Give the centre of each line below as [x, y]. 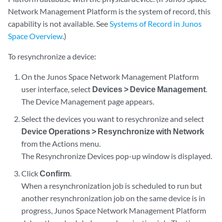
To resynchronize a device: [52, 56]
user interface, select [57, 89]
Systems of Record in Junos [156, 24]
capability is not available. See [59, 24]
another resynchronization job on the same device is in [113, 198]
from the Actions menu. [61, 143]
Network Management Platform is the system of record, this [109, 11]
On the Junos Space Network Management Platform [110, 77]
